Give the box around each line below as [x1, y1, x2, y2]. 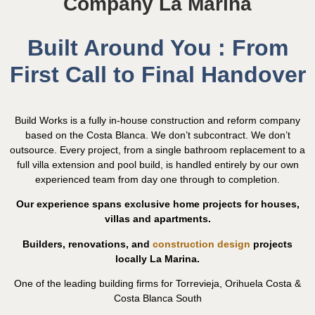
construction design [153, 238, 250, 250]
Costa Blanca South [113, 292, 202, 304]
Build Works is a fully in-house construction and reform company [15, 114, 300, 126]
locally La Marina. [115, 252, 200, 264]
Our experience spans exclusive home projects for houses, [15, 198, 300, 210]
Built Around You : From [27, 34, 288, 60]
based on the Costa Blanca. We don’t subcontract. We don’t [25, 129, 290, 141]
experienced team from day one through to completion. [35, 173, 280, 185]
